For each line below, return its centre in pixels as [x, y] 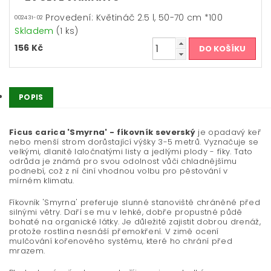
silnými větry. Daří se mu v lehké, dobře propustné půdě [126, 212]
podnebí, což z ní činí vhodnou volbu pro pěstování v [119, 171]
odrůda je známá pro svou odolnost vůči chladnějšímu [123, 162]
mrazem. [27, 251]
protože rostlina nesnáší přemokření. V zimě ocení [114, 232]
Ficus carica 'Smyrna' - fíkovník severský [103, 132]
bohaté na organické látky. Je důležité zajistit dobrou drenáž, [135, 222]
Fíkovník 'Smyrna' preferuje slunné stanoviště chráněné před [135, 203]
